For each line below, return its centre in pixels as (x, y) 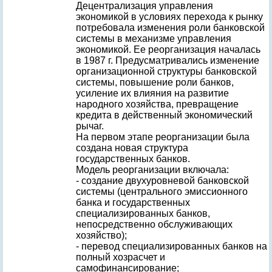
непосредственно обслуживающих (154, 224)
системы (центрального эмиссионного (162, 192)
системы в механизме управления (154, 39)
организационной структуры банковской (166, 71)
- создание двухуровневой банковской (162, 181)
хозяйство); (101, 235)
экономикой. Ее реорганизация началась (168, 49)
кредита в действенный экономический (164, 115)
